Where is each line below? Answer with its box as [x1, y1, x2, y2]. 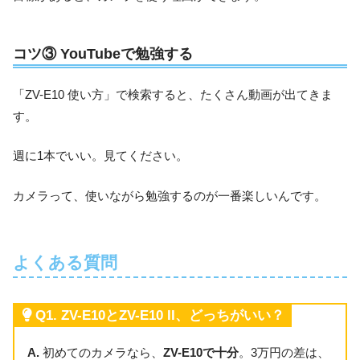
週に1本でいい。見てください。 [13, 149, 188, 163]
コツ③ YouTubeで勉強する [13, 45, 193, 63]
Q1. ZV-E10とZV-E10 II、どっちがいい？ [35, 307, 284, 323]
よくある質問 [13, 253, 117, 273]
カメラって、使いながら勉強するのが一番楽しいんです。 [13, 189, 326, 203]
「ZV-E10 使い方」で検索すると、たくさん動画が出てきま [13, 87, 333, 101]
